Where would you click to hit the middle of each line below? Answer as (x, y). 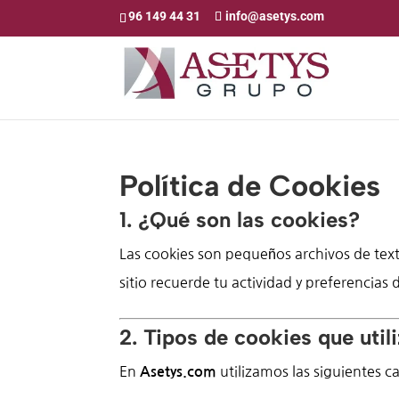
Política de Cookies (250, 185)
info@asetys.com (275, 16)
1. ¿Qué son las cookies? (240, 219)
